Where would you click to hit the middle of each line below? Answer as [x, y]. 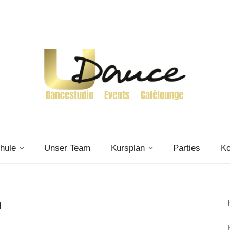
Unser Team [67, 148]
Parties [186, 148]
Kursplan [128, 148]
